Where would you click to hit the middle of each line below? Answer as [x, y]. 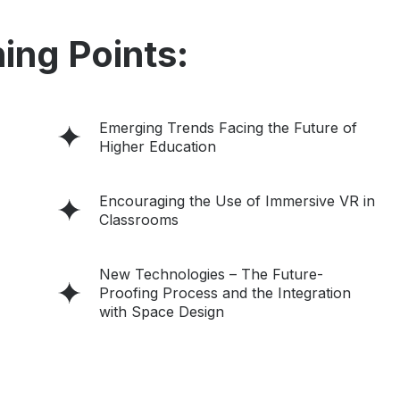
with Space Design [162, 311]
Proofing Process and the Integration [225, 292]
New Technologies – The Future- [211, 274]
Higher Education [158, 146]
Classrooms [139, 219]
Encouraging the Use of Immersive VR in [237, 200]
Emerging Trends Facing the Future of [228, 127]
